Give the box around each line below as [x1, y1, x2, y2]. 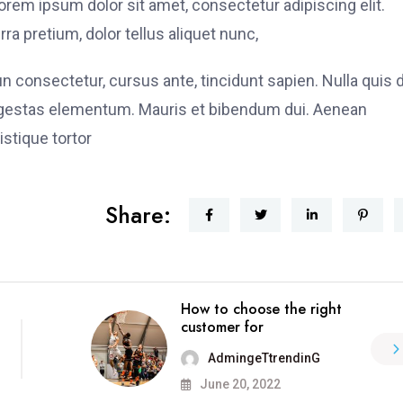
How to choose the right [180, 298, 342, 319]
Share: [105, 198, 171, 231]
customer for [180, 316, 264, 337]
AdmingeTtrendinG [207, 350, 320, 365]
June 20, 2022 [196, 376, 281, 391]
